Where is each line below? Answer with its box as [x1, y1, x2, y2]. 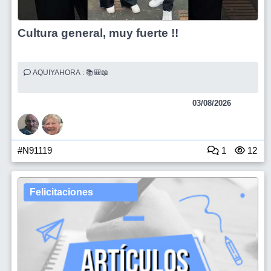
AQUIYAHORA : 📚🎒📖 [86, 68, 110, 77]
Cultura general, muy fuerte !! [18, 27, 178, 39]
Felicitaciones [30, 187, 93, 197]
